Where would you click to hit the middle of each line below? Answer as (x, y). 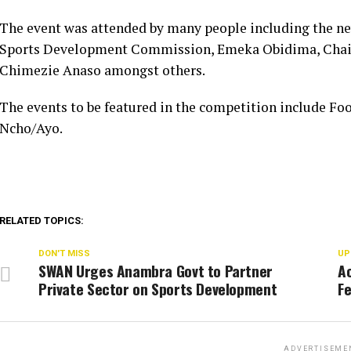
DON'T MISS (64, 253)
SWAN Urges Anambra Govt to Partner (156, 271)
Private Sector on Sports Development (158, 289)
